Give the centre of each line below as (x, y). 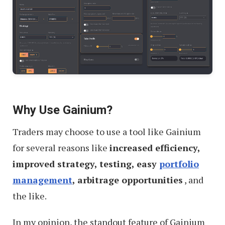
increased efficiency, (155, 147)
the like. (30, 196)
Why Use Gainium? (63, 110)
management (42, 180)
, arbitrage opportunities (128, 180)
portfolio (179, 163)
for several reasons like (61, 147)
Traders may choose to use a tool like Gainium (107, 131)
